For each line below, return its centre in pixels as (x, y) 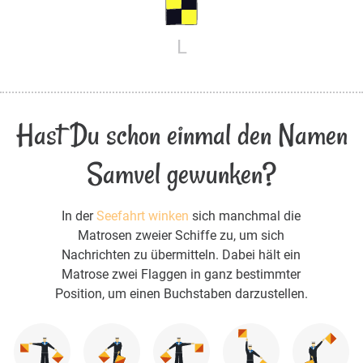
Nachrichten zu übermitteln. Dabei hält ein (181, 255)
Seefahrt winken (143, 216)
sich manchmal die (245, 216)
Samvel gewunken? (181, 174)
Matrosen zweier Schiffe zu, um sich (181, 236)
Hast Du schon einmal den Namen (181, 135)
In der (79, 216)
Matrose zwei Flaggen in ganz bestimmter (181, 275)
